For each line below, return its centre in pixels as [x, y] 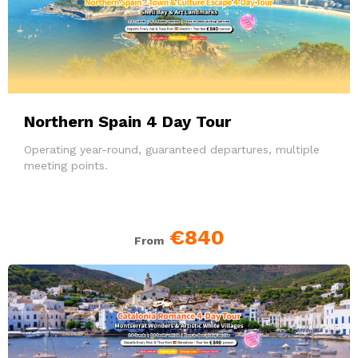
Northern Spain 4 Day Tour [127, 121]
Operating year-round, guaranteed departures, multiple [172, 149]
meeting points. [66, 165]
